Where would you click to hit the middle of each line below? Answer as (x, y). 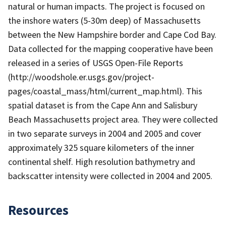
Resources (38, 210)
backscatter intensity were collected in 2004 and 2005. (110, 176)
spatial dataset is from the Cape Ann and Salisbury (103, 105)
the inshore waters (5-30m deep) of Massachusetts (104, 20)
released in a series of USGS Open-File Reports (96, 63)
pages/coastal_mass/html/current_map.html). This (105, 91)
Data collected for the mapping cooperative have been (110, 48)
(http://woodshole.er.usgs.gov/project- (81, 77)
